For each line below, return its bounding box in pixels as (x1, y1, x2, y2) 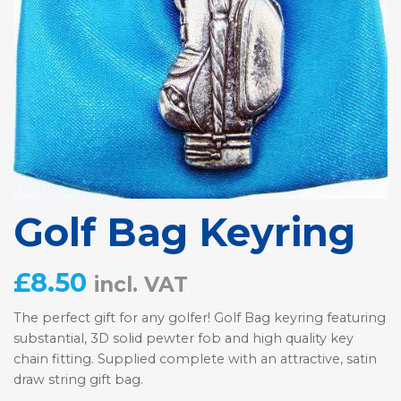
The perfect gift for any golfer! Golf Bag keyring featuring (13, 310, 386, 327)
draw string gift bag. (13, 371, 143, 388)
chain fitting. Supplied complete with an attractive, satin (13, 351, 377, 368)
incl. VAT (94, 271, 188, 297)
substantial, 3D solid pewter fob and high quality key (13, 330, 354, 347)
